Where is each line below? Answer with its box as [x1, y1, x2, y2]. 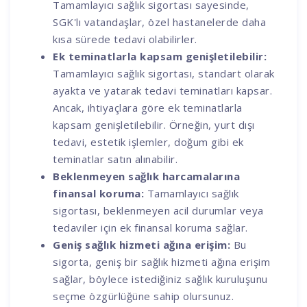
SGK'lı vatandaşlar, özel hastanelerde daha [53, 14, 267, 29]
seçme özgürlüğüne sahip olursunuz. [53, 288, 234, 303]
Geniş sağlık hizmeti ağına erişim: [53, 237, 231, 251]
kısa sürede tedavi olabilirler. [53, 32, 197, 46]
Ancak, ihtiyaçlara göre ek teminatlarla [53, 100, 243, 114]
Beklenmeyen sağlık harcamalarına [53, 169, 241, 183]
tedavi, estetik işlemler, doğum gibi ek [53, 134, 244, 149]
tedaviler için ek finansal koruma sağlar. [53, 220, 248, 234]
